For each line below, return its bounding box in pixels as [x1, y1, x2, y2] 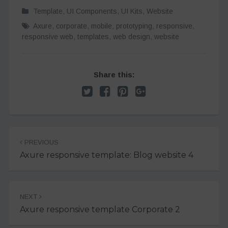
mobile [91, 21, 112, 30]
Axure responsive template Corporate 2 [19, 204, 180, 214]
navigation [8, 142, 85, 160]
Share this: [93, 70, 135, 79]
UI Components [66, 7, 117, 15]
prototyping [116, 21, 152, 30]
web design [112, 32, 150, 41]
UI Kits [121, 7, 142, 15]
